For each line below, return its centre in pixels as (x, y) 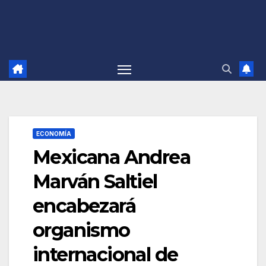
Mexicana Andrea (111, 157)
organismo (81, 230)
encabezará (84, 206)
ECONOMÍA (54, 134)
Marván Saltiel (95, 182)
